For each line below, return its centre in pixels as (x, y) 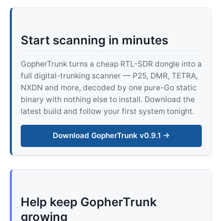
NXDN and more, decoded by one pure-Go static (109, 88)
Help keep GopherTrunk (89, 202)
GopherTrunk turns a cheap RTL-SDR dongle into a (111, 64)
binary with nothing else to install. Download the (108, 100)
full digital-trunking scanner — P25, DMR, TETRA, (109, 76)
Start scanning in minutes (94, 40)
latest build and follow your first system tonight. (107, 111)
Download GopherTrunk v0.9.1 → (111, 136)
